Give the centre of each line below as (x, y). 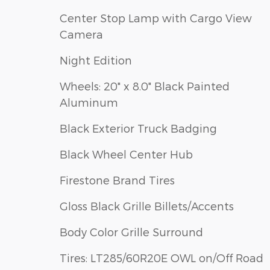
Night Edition (96, 60)
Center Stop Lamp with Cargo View (156, 18)
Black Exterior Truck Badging (138, 128)
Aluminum (89, 102)
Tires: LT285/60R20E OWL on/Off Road (162, 258)
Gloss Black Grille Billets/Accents (147, 206)
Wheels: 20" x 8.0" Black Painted (145, 86)
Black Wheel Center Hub (126, 154)
